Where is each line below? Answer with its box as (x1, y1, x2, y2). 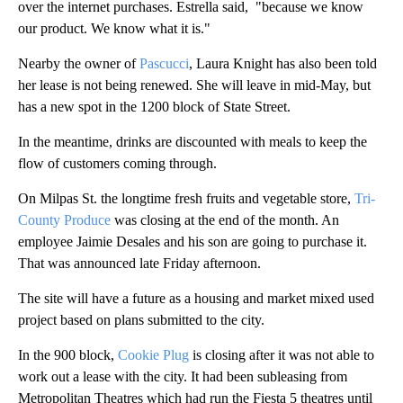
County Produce (18, 211, 111, 228)
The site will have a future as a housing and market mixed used (18, 290, 374, 306)
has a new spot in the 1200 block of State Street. (18, 98, 291, 114)
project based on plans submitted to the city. (18, 311, 264, 327)
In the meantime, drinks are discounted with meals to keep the (18, 133, 367, 149)
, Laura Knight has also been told (189, 55, 377, 71)
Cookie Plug (118, 346, 189, 363)
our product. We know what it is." (18, 20, 210, 36)
